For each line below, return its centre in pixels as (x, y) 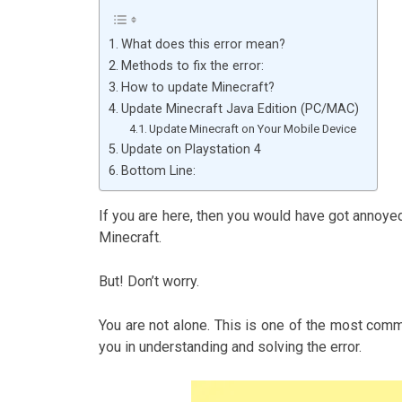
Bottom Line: (158, 171)
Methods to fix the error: (192, 66)
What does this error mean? (203, 45)
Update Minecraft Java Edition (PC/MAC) (240, 109)
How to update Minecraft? (197, 88)
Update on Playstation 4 (191, 150)
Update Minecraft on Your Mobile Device (253, 129)
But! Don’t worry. (149, 282)
